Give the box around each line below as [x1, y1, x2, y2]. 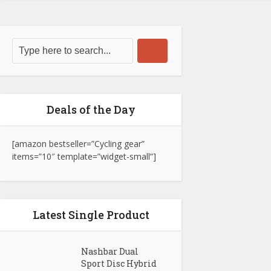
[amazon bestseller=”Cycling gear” [12, 138, 145, 150]
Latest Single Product [32, 207, 149, 223]
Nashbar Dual [81, 246, 139, 258]
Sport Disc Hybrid [81, 258, 157, 270]
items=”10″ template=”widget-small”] [12, 151, 156, 163]
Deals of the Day [46, 102, 135, 117]
